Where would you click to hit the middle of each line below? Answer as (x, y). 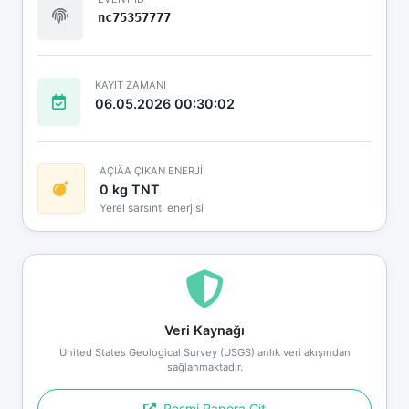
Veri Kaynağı (204, 330)
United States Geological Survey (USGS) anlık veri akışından (204, 352)
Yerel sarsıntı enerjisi (152, 207)
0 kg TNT (130, 189)
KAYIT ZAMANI (131, 84)
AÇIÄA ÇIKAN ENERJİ (151, 170)
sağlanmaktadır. (204, 367)
